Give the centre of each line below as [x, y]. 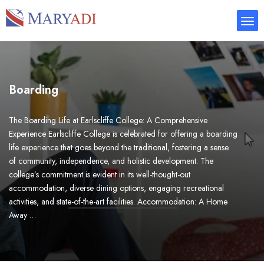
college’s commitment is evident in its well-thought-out [100, 174]
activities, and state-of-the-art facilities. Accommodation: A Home [118, 202]
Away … [22, 215]
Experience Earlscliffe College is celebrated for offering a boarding [123, 134]
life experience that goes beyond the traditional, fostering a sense [119, 147]
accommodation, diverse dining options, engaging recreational [116, 188]
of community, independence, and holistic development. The [111, 161]
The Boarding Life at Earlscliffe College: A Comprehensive [108, 120]
